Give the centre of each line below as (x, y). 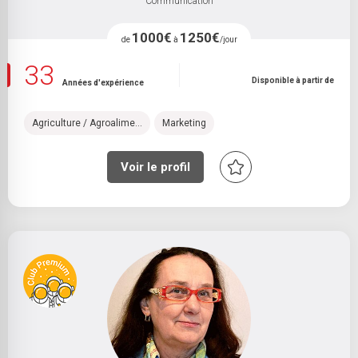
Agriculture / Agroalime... (87, 123)
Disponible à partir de (293, 80)
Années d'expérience (103, 83)
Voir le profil (155, 167)
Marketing (184, 123)
